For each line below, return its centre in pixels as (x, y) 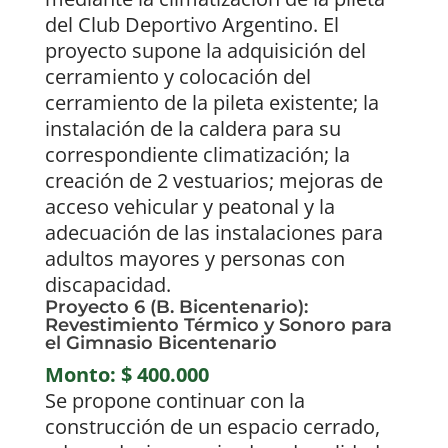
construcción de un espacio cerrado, (212, 427)
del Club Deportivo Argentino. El (191, 25)
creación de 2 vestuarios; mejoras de (213, 181)
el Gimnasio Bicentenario (160, 343)
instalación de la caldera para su (192, 129)
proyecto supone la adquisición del (205, 51)
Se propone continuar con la (174, 401)
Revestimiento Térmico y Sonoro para (218, 325)
